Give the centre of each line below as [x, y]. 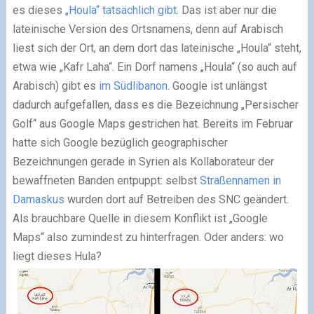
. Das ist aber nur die [226, 10]
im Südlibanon [133, 86]
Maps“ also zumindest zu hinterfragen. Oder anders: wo [148, 237]
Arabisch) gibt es [55, 86]
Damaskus [38, 199]
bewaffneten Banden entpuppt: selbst [106, 180]
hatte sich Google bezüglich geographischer [120, 142]
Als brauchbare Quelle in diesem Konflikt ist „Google [140, 218]
